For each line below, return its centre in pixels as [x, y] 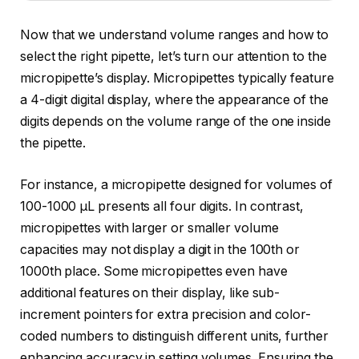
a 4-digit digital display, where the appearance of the [174, 100]
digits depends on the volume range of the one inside [175, 122]
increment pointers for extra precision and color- [166, 314]
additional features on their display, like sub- [150, 292]
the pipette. [53, 143]
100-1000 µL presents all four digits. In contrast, [162, 206]
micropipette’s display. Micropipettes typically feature [177, 79]
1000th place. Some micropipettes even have [154, 271]
